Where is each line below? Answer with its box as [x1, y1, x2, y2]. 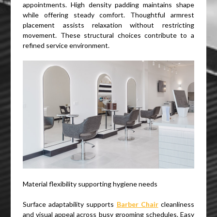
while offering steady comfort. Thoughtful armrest [23, 11, 194, 19]
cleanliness [158, 200, 194, 209]
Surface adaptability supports [23, 200, 117, 209]
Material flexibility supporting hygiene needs [23, 180, 158, 188]
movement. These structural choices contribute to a [23, 31, 194, 40]
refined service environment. [23, 41, 110, 50]
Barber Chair [116, 200, 158, 209]
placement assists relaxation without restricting [23, 21, 194, 30]
